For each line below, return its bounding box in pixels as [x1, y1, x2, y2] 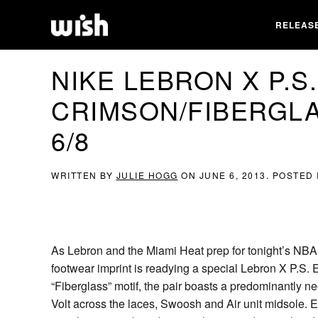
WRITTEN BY [51, 169, 116, 181]
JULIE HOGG [116, 169, 178, 181]
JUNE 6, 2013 [199, 169, 266, 181]
